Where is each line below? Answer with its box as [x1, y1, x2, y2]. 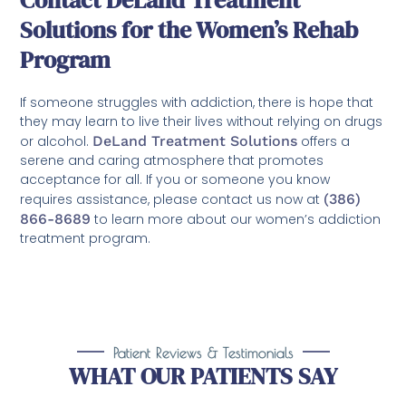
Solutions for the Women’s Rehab [20, 14, 359, 47]
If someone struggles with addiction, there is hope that [20, 93, 374, 112]
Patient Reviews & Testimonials [112, 343, 294, 361]
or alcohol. [20, 132, 93, 151]
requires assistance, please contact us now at [20, 190, 324, 209]
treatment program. [20, 229, 151, 248]
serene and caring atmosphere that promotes [20, 151, 324, 170]
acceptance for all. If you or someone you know [20, 170, 331, 189]
